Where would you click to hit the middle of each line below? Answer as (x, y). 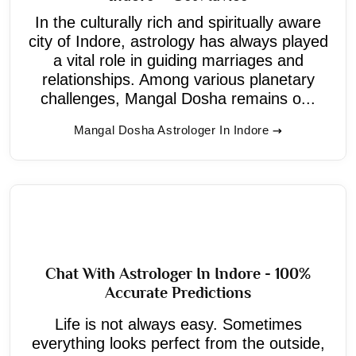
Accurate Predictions (178, 292)
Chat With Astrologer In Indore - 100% (178, 273)
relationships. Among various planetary (178, 79)
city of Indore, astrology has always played (178, 41)
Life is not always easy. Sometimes (178, 324)
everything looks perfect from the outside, (178, 343)
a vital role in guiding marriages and (178, 60)
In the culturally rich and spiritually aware (178, 22)
